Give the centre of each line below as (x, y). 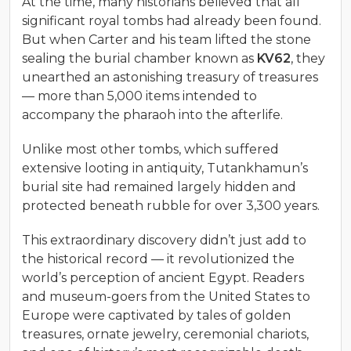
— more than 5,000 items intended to (139, 96)
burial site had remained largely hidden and (159, 186)
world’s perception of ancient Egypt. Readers (163, 277)
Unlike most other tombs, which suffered (150, 149)
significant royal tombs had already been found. (172, 20)
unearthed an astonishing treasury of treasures (170, 77)
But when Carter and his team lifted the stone (166, 39)
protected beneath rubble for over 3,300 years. (172, 205)
